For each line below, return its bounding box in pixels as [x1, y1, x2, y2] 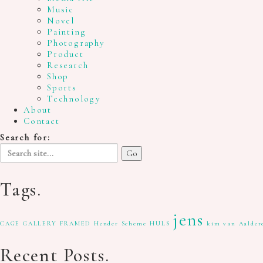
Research [47, 59, 89, 70]
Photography [47, 37, 105, 48]
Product [47, 48, 84, 59]
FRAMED [60, 219, 91, 227]
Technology [47, 93, 101, 104]
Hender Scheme [94, 219, 147, 227]
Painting [47, 26, 86, 37]
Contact [23, 115, 60, 126]
